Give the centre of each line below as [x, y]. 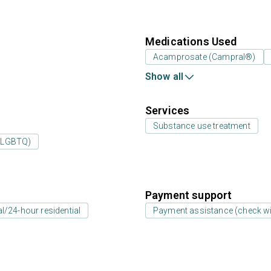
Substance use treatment [202, 126]
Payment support [189, 195]
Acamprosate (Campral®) [204, 57]
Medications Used [191, 41]
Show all [165, 77]
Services [168, 110]
